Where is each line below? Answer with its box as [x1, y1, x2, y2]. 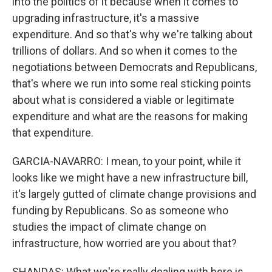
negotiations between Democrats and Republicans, [12, 61, 257, 73]
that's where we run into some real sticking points [12, 77, 251, 90]
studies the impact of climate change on [12, 220, 206, 233]
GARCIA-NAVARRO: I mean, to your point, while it [12, 155, 241, 168]
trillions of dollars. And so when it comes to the [12, 44, 237, 57]
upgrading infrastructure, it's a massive [12, 12, 199, 24]
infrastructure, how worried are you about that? [12, 237, 237, 250]
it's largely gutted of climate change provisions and [12, 188, 256, 200]
